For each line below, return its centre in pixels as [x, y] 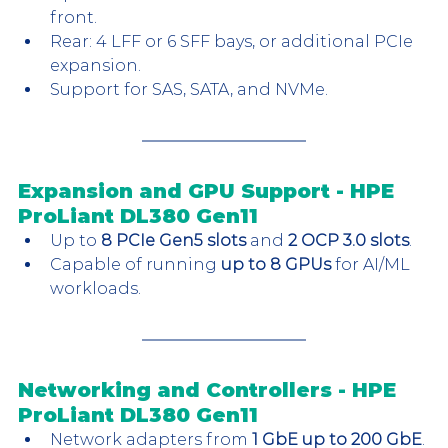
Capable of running [135, 265]
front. [73, 18]
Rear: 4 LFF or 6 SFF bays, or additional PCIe [233, 42]
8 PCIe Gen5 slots [173, 241]
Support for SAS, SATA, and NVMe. [189, 90]
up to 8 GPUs [276, 265]
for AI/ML [372, 265]
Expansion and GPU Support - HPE [209, 191]
